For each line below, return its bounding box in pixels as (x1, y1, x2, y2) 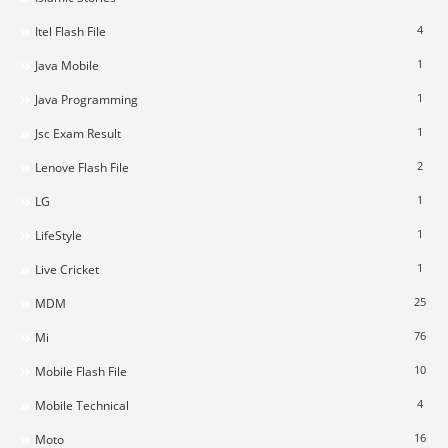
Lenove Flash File (35, 158, 129, 176)
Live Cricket (35, 260, 99, 278)
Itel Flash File (35, 22, 106, 40)
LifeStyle (35, 226, 82, 244)
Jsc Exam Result (35, 124, 121, 142)
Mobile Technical (35, 396, 129, 414)
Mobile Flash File (35, 362, 127, 380)
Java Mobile (35, 56, 99, 74)
